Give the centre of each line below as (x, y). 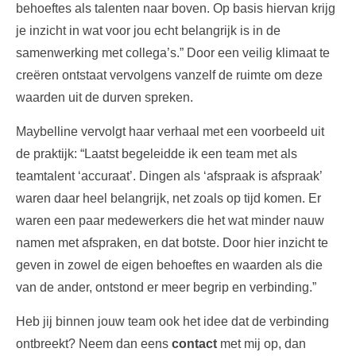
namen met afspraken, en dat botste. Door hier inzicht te (172, 242)
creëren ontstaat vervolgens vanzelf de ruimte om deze (169, 75)
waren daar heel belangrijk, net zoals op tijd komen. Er (168, 198)
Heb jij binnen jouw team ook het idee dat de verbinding (172, 321)
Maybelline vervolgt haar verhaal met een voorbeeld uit (170, 131)
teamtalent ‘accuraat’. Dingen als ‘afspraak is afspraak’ (169, 176)
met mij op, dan (261, 343)
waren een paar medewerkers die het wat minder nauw (170, 220)
